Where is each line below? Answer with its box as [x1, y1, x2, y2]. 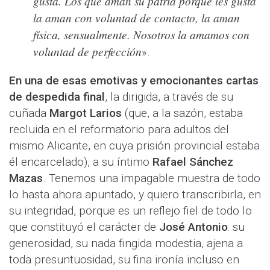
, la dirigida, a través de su [105, 90, 233, 104]
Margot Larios [49, 106, 125, 121]
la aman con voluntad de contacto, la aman [33, 10, 240, 26]
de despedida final [9, 90, 105, 104]
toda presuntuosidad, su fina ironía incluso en [9, 253, 239, 267]
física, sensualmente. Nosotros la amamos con [33, 27, 250, 43]
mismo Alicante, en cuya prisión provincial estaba [9, 139, 260, 153]
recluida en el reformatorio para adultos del [9, 122, 229, 137]
